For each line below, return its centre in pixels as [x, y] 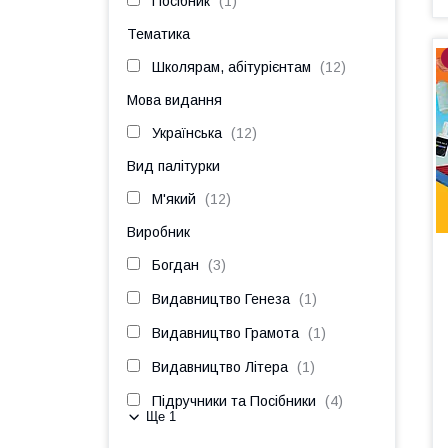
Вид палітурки [173, 166]
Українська [187, 133]
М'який [174, 199]
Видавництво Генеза [221, 299]
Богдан [175, 265]
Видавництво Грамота [225, 333]
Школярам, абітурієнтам [231, 67]
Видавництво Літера [220, 367]
